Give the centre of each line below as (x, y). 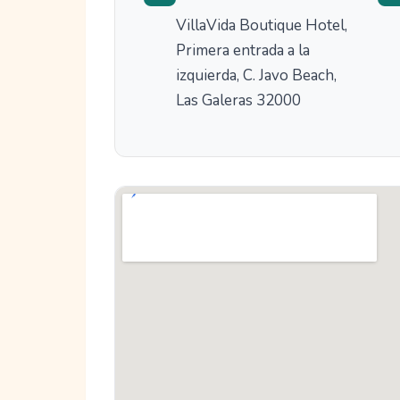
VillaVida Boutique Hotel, (262, 26)
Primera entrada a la (243, 51)
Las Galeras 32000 (238, 101)
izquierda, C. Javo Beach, (256, 76)
